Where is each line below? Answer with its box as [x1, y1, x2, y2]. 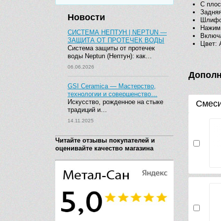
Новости [68, 12, 105, 22]
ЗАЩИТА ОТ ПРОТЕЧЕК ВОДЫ [68, 37, 164, 44]
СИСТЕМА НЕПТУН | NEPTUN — [68, 29, 167, 36]
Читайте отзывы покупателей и [55, 137, 155, 144]
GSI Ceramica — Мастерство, [68, 82, 156, 90]
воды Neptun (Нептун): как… [68, 52, 152, 60]
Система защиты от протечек [68, 44, 155, 52]
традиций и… [68, 106, 107, 113]
